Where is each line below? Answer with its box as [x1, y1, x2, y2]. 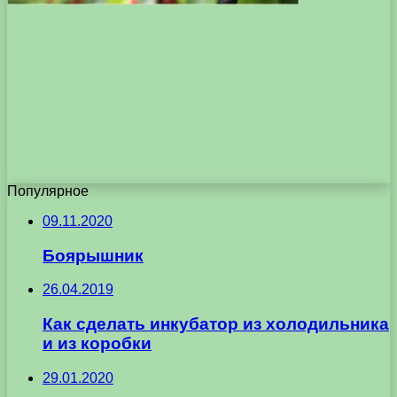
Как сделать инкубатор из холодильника [43, 315, 389, 334]
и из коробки [43, 334, 152, 354]
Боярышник [43, 245, 144, 265]
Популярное [7, 183, 89, 198]
